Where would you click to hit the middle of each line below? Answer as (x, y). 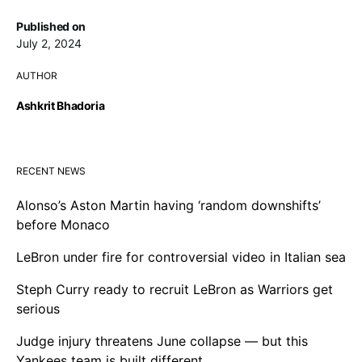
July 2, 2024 (49, 44)
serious (38, 309)
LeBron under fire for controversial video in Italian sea (181, 257)
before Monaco (63, 225)
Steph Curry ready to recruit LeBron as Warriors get (175, 290)
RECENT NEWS (51, 171)
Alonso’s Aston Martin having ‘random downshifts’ (168, 206)
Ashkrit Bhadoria (61, 106)
